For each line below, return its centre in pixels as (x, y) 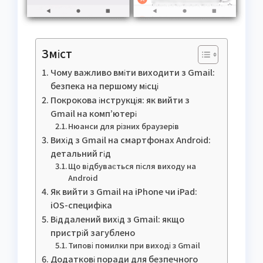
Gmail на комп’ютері (93, 113)
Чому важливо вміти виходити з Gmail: (132, 72)
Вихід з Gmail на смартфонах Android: (130, 140)
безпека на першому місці (104, 86)
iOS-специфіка (81, 205)
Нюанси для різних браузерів (124, 126)
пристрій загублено (92, 232)
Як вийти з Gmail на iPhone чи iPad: (124, 191)
